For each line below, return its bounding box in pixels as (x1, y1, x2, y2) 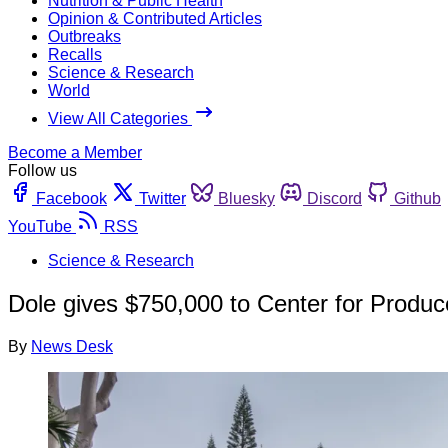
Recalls (48, 45, 102, 63)
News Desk (31, 337, 113, 355)
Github (394, 189, 441, 207)
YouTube (8, 217, 72, 235)
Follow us (8, 161, 77, 179)
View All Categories (48, 109, 192, 127)
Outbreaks (48, 27, 121, 45)
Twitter (139, 189, 186, 207)
